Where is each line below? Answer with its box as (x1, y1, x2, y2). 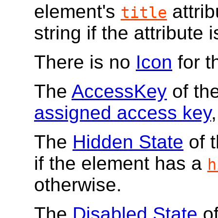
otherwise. (34, 174, 122, 196)
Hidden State (73, 131, 183, 153)
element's (34, 1, 121, 22)
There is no (34, 52, 136, 73)
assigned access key (34, 102, 211, 124)
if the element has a (34, 153, 207, 174)
